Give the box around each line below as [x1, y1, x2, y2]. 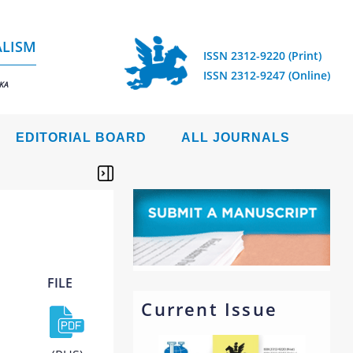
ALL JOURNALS [181, 131, 290, 144]
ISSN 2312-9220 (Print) [203, 48, 321, 63]
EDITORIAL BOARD [16, 131, 147, 144]
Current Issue [141, 297, 277, 321]
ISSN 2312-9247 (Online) [203, 68, 330, 83]
